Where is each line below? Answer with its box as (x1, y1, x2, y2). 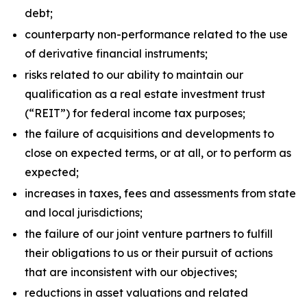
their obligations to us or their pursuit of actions (25, 245, 273, 260)
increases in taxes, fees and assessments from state (25, 186, 296, 200)
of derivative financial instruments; (25, 46, 208, 60)
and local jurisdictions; (25, 205, 143, 219)
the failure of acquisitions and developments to (25, 127, 274, 141)
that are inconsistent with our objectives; (25, 265, 237, 279)
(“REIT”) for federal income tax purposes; (25, 106, 245, 120)
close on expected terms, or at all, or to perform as (25, 146, 291, 160)
